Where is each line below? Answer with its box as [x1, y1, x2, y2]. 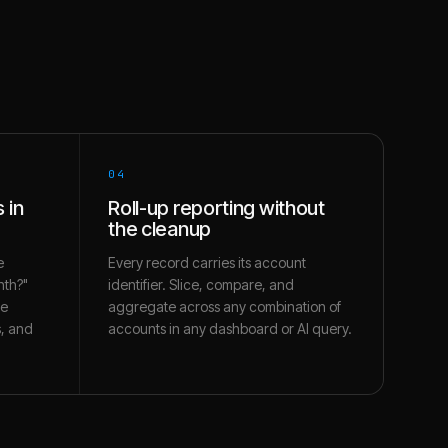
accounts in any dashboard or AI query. [108, 320, 353, 337]
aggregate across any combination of [108, 298, 342, 315]
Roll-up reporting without [108, 196, 325, 220]
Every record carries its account [108, 254, 307, 271]
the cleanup [108, 217, 211, 241]
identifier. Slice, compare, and [108, 276, 295, 293]
